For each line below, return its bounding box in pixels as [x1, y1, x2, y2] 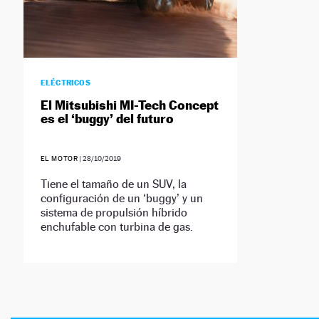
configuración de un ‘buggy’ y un [40, 192, 203, 206]
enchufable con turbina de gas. [40, 220, 193, 234]
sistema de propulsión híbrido [40, 206, 187, 220]
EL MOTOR [40, 155, 78, 163]
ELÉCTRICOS [40, 78, 91, 88]
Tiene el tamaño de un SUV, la [40, 177, 187, 192]
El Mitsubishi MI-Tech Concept [40, 98, 219, 113]
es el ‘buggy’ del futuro [40, 111, 174, 127]
